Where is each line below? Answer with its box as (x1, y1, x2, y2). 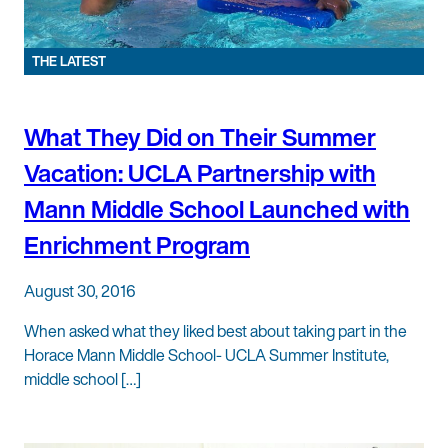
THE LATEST (32, 52, 106, 72)
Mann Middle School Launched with (24, 191, 410, 228)
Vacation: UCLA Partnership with (24, 155, 376, 192)
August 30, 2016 (24, 279, 136, 304)
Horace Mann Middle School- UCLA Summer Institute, (24, 343, 389, 368)
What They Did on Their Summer (24, 119, 376, 156)
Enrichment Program (24, 227, 250, 264)
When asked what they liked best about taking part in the (24, 319, 407, 344)
